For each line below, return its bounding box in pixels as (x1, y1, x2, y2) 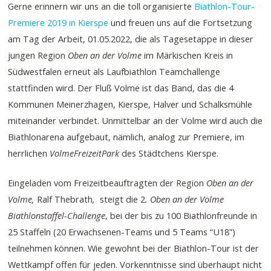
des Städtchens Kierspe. (122, 147, 219, 160)
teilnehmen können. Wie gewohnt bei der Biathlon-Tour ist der (8, 241, 260, 254)
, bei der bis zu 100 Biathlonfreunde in (105, 209, 258, 221)
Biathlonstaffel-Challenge (8, 209, 106, 221)
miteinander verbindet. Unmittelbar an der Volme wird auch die (8, 114, 263, 127)
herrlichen (8, 147, 50, 160)
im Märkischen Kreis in (142, 49, 233, 62)
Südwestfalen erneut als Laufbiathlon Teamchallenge (8, 65, 221, 78)
